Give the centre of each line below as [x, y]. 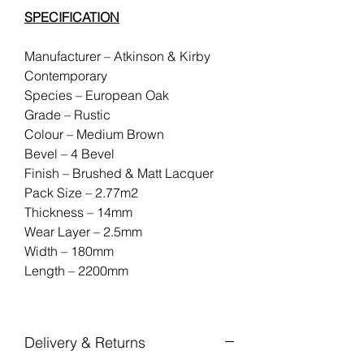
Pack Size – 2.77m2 [81, 192]
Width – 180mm [69, 251]
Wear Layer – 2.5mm [83, 231]
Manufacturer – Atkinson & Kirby [117, 56]
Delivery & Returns [85, 342]
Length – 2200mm [76, 270]
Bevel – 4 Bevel [69, 153]
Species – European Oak [97, 95]
